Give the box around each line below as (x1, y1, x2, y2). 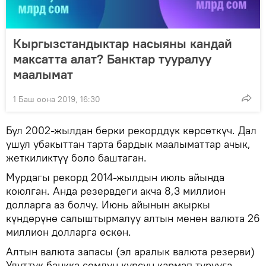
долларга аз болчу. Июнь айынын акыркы (6, 197, 210, 211)
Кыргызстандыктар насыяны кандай (13, 34, 232, 52)
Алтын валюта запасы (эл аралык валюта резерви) (6, 244, 255, 258)
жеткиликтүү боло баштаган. (6, 150, 147, 164)
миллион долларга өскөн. (6, 224, 131, 239)
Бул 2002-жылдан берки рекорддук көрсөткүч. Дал (6, 123, 256, 137)
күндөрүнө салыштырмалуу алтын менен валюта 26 (6, 211, 260, 225)
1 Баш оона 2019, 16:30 (13, 93, 100, 104)
